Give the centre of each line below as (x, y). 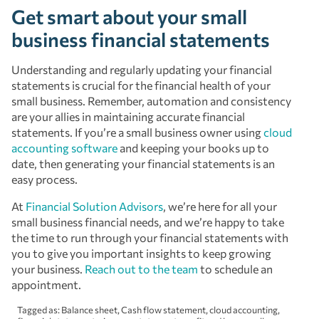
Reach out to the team (141, 268)
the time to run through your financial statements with (150, 237)
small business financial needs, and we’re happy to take (148, 221)
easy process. (46, 179)
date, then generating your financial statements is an (143, 163)
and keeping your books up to (193, 147)
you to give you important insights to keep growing (141, 253)
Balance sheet (89, 309)
